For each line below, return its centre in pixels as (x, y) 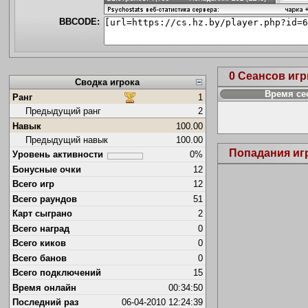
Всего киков (39, 243)
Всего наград (41, 228)
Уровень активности (57, 155)
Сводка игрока (108, 82)
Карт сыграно (42, 214)
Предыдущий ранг (63, 111)
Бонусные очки (46, 169)
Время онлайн (44, 287)
